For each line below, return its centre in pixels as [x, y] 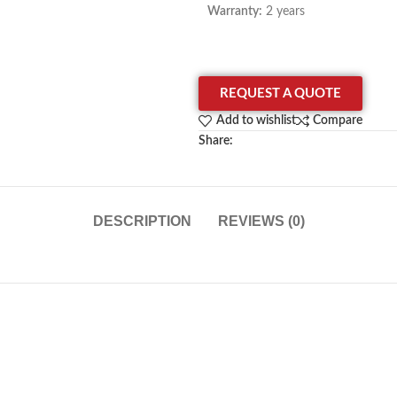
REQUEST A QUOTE [280, 93]
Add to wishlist [256, 121]
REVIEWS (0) [261, 221]
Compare [338, 121]
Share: [216, 141]
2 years [284, 12]
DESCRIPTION [142, 221]
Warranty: [235, 12]
